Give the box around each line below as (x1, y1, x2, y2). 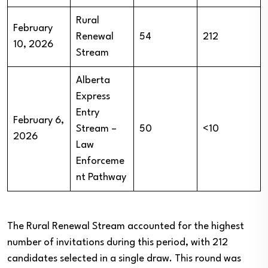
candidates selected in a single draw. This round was (7, 253, 241, 264)
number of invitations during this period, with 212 (7, 237, 228, 248)
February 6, (13, 115, 64, 126)
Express (76, 91, 110, 102)
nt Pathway (76, 172, 126, 182)
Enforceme (76, 156, 124, 166)
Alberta (76, 75, 110, 86)
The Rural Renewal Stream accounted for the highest (7, 221, 244, 232)
